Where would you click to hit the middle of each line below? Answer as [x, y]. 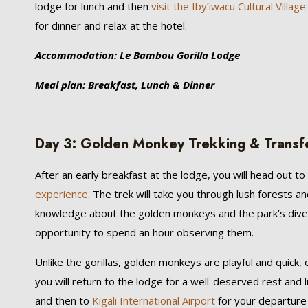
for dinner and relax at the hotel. [111, 25]
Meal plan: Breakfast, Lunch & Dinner [125, 85]
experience [62, 194]
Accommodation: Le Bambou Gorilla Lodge [138, 55]
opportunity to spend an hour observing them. [145, 232]
